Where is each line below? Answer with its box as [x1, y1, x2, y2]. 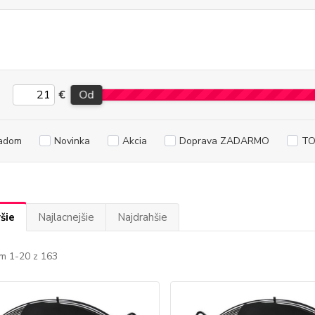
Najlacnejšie [37, 210, 94, 224]
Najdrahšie [117, 210, 167, 224]
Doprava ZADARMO [179, 134, 269, 148]
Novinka [53, 134, 90, 148]
